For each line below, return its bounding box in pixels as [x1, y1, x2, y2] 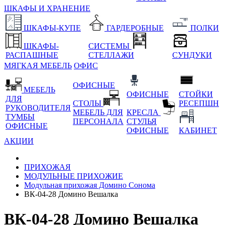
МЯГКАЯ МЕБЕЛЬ [4, 61, 72, 70]
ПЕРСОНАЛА [73, 117, 124, 126]
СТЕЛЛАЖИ [88, 51, 134, 60]
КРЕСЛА [127, 108, 161, 117]
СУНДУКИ [172, 51, 212, 60]
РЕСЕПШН [179, 99, 219, 108]
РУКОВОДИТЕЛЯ [6, 103, 71, 113]
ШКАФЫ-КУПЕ [24, 24, 81, 33]
